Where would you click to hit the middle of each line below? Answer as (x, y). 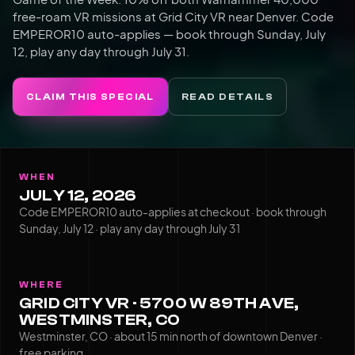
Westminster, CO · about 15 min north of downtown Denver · (171, 336)
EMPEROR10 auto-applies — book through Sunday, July (169, 33)
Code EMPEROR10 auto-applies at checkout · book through (173, 211)
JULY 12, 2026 (78, 195)
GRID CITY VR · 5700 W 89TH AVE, (159, 303)
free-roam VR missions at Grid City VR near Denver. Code (173, 16)
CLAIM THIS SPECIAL (90, 96)
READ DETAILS (227, 96)
